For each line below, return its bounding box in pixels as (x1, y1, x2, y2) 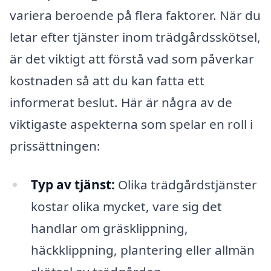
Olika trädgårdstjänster (114, 176, 257, 193)
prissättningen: (10, 137, 100, 155)
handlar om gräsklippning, (30, 220, 188, 237)
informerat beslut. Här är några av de (10, 94, 232, 111)
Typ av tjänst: (30, 176, 115, 193)
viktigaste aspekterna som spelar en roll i (10, 116, 253, 133)
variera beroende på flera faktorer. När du (10, 7, 261, 24)
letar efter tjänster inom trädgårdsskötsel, (10, 28, 261, 46)
